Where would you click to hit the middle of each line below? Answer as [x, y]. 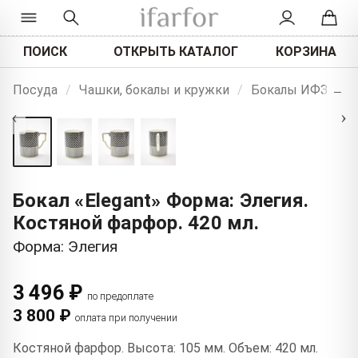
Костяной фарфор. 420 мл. [136, 223]
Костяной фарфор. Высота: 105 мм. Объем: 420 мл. [165, 348]
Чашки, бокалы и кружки [154, 90]
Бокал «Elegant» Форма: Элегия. [161, 201]
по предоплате [121, 296]
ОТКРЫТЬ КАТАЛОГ [175, 51]
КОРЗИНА [306, 51]
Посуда [35, 90]
